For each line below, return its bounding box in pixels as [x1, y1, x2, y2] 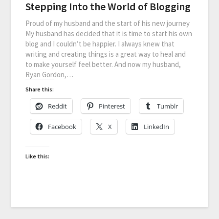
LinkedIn [144, 122, 170, 131]
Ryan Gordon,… [25, 70, 74, 80]
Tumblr [157, 102, 178, 111]
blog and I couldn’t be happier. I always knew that [25, 39, 175, 49]
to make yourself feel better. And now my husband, [25, 60, 181, 69]
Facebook [48, 122, 77, 131]
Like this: [25, 153, 50, 160]
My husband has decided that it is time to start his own [25, 29, 193, 39]
